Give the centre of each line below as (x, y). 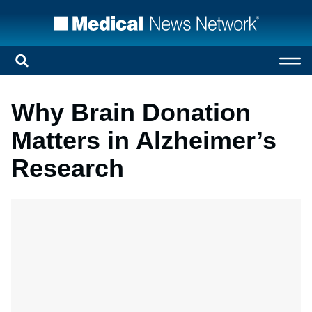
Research (68, 168)
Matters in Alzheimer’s (144, 140)
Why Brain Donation (131, 112)
